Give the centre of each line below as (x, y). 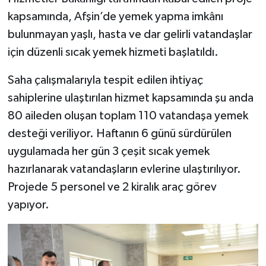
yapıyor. (28, 205)
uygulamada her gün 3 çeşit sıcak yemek (108, 151)
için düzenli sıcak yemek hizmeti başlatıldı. (113, 52)
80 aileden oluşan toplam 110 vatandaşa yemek (128, 115)
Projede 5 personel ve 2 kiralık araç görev (112, 187)
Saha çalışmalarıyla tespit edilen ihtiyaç (105, 80)
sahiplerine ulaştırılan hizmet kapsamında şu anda (130, 98)
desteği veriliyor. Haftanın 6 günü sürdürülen (119, 133)
